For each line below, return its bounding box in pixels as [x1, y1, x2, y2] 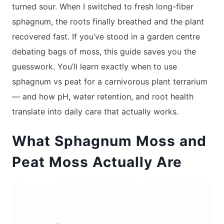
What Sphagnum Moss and [12, 132, 206, 149]
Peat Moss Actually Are [12, 153, 182, 170]
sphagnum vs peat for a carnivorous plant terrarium [12, 76, 207, 86]
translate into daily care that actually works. [12, 106, 178, 116]
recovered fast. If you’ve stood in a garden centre [12, 31, 200, 41]
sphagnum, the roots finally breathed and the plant [12, 16, 204, 26]
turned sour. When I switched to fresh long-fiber [12, 1, 193, 11]
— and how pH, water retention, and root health [12, 91, 193, 101]
